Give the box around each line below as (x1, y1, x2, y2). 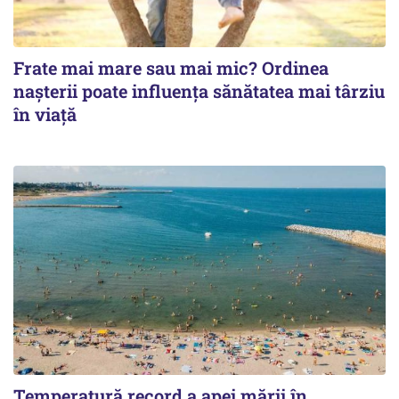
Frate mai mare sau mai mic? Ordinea (13, 56, 329, 79)
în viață (13, 102, 77, 126)
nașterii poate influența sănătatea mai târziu (13, 79, 385, 102)
